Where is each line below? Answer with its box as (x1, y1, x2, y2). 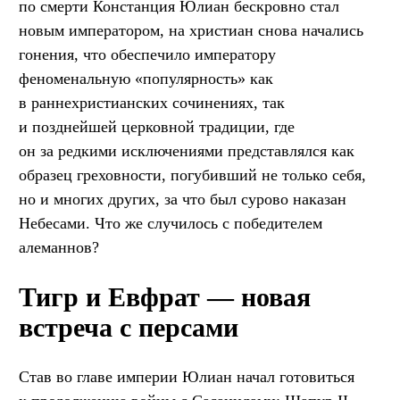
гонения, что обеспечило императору (19, 45, 276, 63)
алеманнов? (19, 237, 99, 256)
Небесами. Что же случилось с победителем (19, 213, 322, 232)
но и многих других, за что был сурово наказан (19, 189, 346, 208)
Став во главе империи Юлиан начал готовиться (19, 367, 354, 386)
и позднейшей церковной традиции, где (19, 117, 295, 136)
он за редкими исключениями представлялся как (19, 141, 354, 160)
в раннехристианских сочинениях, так (19, 93, 285, 112)
